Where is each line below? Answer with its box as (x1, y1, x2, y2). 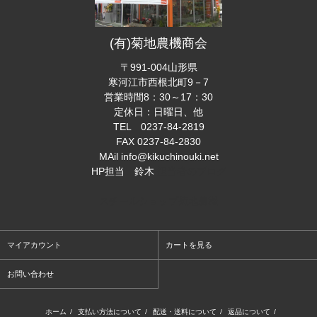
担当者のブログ (156, 165, 226, 177)
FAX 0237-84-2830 (116, 135, 201, 147)
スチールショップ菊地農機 (99, 195, 218, 207)
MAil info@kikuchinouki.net (98, 150, 219, 162)
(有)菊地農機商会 (110, 35, 207, 50)
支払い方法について (77, 307, 142, 316)
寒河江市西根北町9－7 (108, 76, 209, 88)
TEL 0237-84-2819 (113, 120, 204, 132)
